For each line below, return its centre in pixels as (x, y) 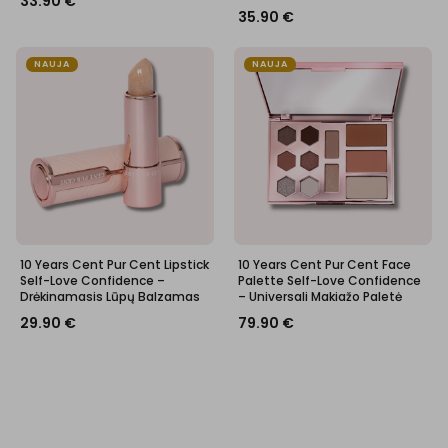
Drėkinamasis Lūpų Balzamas (110, 296)
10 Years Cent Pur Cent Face (324, 264)
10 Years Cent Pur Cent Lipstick (114, 264)
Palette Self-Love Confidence (329, 280)
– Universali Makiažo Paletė (320, 296)
